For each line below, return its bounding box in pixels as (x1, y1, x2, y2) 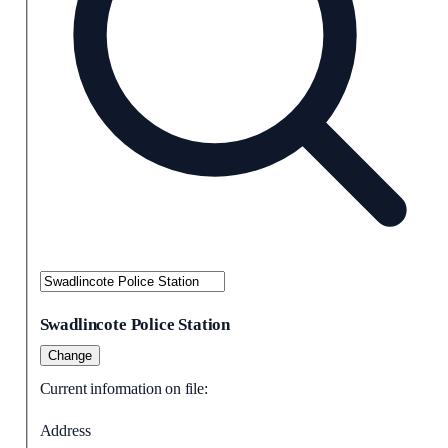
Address (39, 422, 91, 440)
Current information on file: (39, 380, 208, 398)
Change (47, 348, 92, 364)
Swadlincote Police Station (39, 314, 231, 334)
